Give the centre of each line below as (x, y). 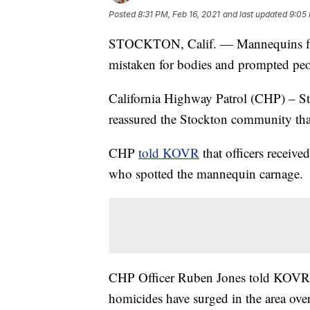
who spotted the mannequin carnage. (206, 173)
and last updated (255, 14)
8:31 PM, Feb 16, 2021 (179, 14)
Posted (123, 14)
